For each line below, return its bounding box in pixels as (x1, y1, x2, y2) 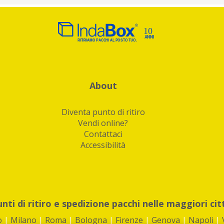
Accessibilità (80, 139, 125, 150)
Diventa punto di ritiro (61, 106, 145, 117)
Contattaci (83, 128, 122, 139)
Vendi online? (78, 117, 128, 128)
